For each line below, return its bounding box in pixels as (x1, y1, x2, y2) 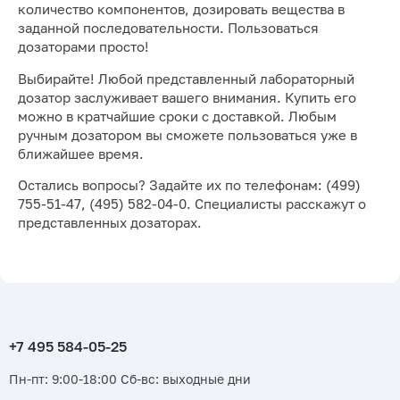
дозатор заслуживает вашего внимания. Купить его (18, 89, 356, 105)
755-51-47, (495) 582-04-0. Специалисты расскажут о (18, 196, 366, 212)
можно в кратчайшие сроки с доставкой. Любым (18, 108, 337, 124)
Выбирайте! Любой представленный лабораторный (18, 71, 354, 87)
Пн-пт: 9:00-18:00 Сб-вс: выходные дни (9, 371, 251, 387)
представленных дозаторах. (18, 215, 202, 231)
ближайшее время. (18, 146, 144, 162)
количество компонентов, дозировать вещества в (18, 2, 345, 18)
